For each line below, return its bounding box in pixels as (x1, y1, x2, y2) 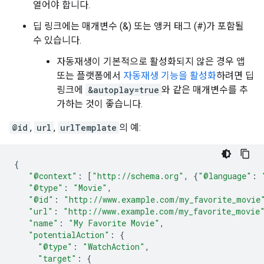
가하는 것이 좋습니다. (57, 98, 143, 110)
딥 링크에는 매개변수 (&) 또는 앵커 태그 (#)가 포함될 (33, 21, 244, 32)
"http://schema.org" (92, 170, 184, 181)
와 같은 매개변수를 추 (161, 84, 248, 95)
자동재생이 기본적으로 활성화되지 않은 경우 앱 (57, 56, 245, 67)
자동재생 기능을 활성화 (123, 70, 216, 81)
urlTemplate (60, 122, 117, 133)
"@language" (198, 170, 252, 181)
